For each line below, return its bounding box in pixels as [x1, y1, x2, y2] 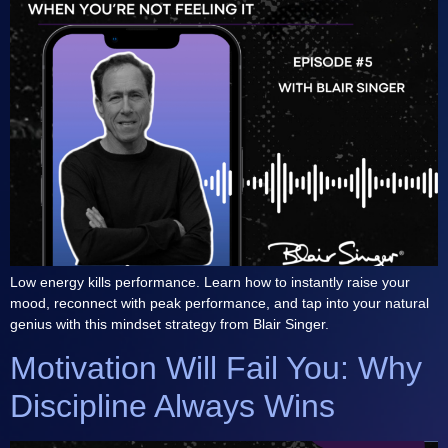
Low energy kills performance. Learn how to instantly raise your [10, 273, 410, 290]
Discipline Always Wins [10, 387, 335, 424]
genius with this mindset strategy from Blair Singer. [10, 315, 329, 332]
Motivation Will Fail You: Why [10, 349, 422, 386]
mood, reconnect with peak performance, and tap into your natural [10, 294, 429, 311]
